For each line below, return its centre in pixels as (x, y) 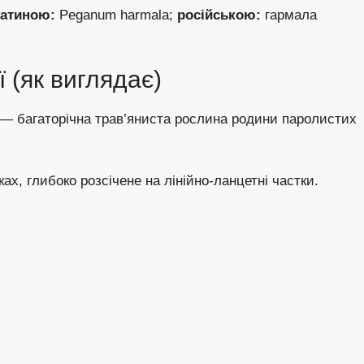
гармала (289, 15)
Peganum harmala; (116, 15)
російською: (219, 15)
